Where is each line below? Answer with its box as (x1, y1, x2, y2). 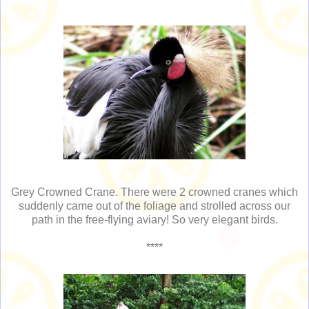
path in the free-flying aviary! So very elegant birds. (31, 214, 278, 226)
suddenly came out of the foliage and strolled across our (19, 200, 290, 212)
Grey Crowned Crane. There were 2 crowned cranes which (11, 186, 298, 199)
